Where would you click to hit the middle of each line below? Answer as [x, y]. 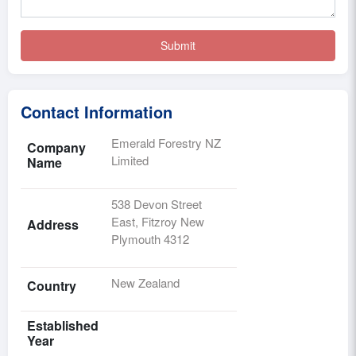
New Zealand [145, 282]
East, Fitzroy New [158, 221]
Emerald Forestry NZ [166, 142]
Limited [130, 160]
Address [53, 224]
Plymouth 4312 [150, 238]
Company [56, 147]
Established [63, 325]
